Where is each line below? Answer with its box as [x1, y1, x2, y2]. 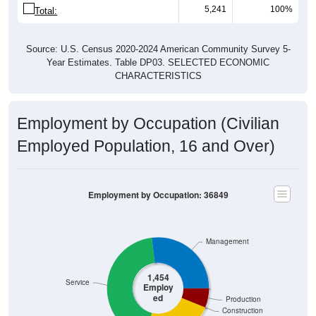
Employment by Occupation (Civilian [17, 114, 279, 133]
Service [66, 277, 90, 287]
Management [205, 236, 249, 246]
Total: [35, 5, 57, 16]
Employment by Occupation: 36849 [87, 188, 229, 201]
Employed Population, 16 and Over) [17, 136, 275, 155]
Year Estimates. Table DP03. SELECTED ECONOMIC [47, 56, 269, 68]
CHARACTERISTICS [114, 70, 202, 81]
